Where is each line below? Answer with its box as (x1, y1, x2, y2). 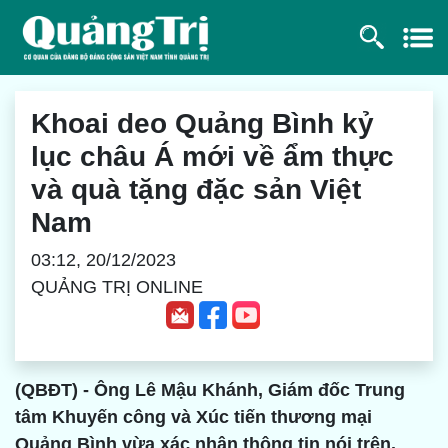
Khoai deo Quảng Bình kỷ (31, 107, 374, 139)
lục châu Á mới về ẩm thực (31, 140, 394, 172)
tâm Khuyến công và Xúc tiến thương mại (15, 407, 372, 428)
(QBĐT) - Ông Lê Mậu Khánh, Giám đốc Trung (15, 380, 405, 401)
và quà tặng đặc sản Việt (31, 173, 361, 205)
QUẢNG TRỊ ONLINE (31, 276, 203, 297)
